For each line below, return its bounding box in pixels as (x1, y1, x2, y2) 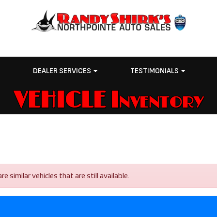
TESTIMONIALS (130, 66, 180, 76)
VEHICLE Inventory (14, 87, 203, 114)
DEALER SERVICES (33, 66, 93, 76)
